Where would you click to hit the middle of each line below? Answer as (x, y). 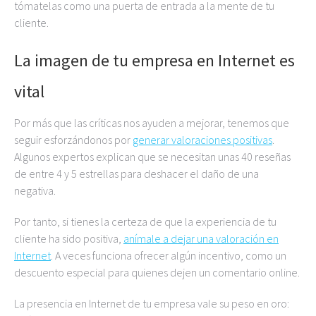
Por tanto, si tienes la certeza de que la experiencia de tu (145, 221)
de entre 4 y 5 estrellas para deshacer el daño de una (136, 174)
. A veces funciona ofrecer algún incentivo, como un (169, 255)
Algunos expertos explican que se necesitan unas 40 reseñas (152, 157)
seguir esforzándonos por (73, 140)
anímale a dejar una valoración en (201, 238)
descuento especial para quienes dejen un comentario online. (157, 272)
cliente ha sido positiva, (69, 238)
